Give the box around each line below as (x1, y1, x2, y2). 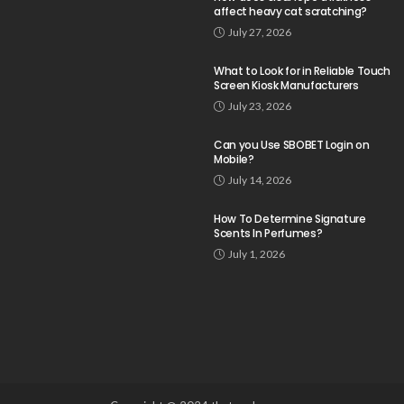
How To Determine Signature (214, 210, 366, 226)
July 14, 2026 (228, 172, 291, 187)
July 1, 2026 (228, 246, 285, 261)
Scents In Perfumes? (214, 225, 323, 241)
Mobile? (214, 151, 254, 167)
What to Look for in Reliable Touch (214, 62, 390, 78)
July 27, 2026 (228, 24, 291, 39)
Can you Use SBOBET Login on (214, 136, 370, 152)
